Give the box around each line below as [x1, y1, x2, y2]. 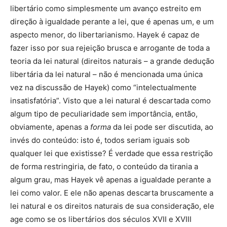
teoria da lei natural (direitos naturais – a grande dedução [10, 56, 214, 66]
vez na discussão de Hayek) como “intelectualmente [10, 83, 197, 93]
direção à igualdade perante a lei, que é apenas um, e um [10, 17, 214, 27]
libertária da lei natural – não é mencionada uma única [10, 69, 203, 80]
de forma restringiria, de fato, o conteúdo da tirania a [10, 162, 198, 172]
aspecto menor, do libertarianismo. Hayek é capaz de [10, 30, 200, 40]
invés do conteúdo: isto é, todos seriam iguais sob [10, 135, 190, 145]
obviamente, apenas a [10, 122, 90, 132]
